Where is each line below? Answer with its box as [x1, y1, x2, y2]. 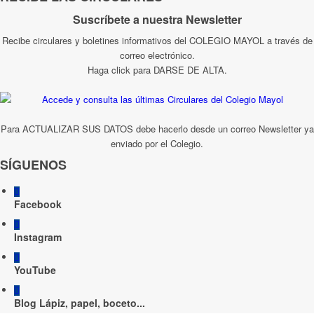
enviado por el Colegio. [111, 137, 203, 151]
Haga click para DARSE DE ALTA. [87, 63, 227, 77]
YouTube [14, 263, 56, 278]
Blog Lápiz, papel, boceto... [14, 296, 145, 310]
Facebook [14, 197, 62, 212]
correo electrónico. [119, 48, 195, 62]
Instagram [14, 230, 62, 245]
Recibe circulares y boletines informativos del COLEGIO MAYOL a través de [1, 34, 313, 48]
